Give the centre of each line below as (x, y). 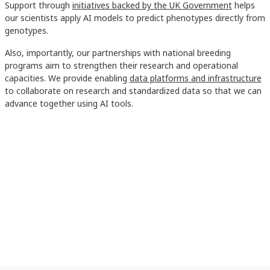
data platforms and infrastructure (195, 78)
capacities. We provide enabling (67, 78)
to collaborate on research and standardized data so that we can (133, 91)
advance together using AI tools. (70, 104)
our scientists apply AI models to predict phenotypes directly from (135, 18)
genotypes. (29, 31)
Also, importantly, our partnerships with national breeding (118, 53)
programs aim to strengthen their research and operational (121, 66)
